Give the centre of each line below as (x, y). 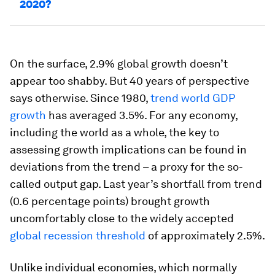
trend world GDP (192, 98)
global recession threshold (78, 235)
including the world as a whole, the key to (114, 132)
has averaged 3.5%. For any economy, (142, 115)
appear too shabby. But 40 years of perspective (130, 81)
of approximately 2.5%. (205, 235)
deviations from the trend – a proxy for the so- (126, 167)
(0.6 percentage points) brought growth (110, 201)
